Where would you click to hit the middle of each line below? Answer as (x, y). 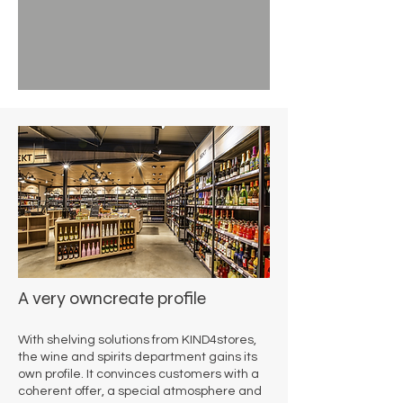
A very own (60, 298)
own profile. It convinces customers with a (139, 374)
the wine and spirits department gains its (138, 357)
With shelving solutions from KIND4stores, (137, 340)
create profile (154, 298)
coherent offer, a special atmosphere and (140, 391)
